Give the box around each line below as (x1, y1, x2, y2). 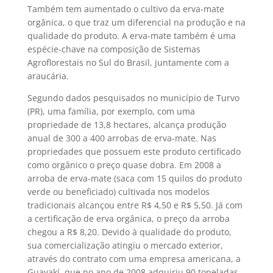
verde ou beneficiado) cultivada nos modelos (27, 186, 210, 197)
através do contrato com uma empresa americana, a (27, 253, 241, 264)
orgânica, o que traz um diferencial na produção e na (27, 16, 246, 28)
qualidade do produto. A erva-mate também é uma (27, 30, 236, 41)
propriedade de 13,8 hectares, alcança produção (27, 119, 226, 130)
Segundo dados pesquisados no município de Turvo (27, 92, 239, 104)
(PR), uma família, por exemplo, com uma (27, 105, 195, 117)
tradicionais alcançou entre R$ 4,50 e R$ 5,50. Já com (27, 199, 243, 211)
